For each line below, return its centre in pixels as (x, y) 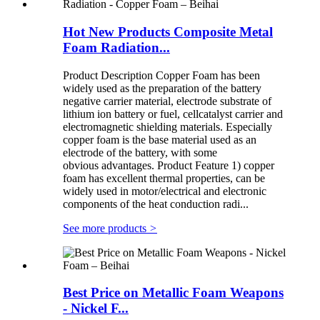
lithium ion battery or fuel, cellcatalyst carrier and (173, 114)
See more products (106, 228)
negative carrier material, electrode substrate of (167, 101)
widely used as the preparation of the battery (162, 88)
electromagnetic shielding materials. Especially (167, 126)
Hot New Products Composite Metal (168, 31)
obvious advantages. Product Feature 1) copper (169, 165)
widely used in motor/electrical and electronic (165, 191)
